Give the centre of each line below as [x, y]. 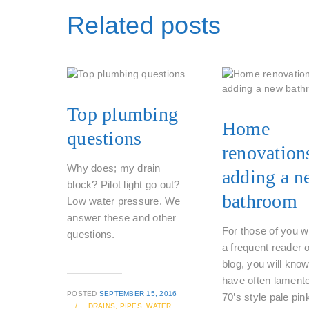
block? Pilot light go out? [123, 185]
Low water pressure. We [124, 201]
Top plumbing [122, 114]
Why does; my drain [114, 168]
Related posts [144, 25]
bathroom [259, 201]
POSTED [83, 293]
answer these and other [122, 218]
